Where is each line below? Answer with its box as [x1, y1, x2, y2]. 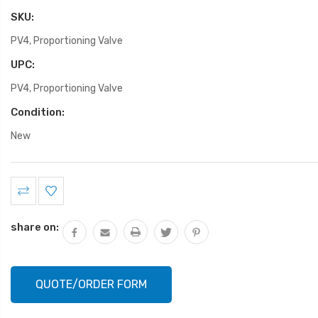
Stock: [11, 194, 45, 207]
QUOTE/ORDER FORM [35, 278, 147, 291]
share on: [11, 221, 59, 234]
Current [11, 178, 53, 191]
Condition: [11, 106, 65, 119]
